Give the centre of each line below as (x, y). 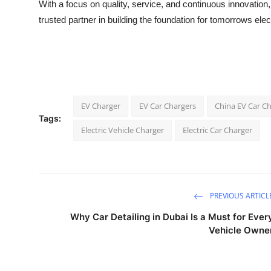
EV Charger (101, 106)
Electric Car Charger (217, 130)
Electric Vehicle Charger (122, 130)
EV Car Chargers (168, 106)
